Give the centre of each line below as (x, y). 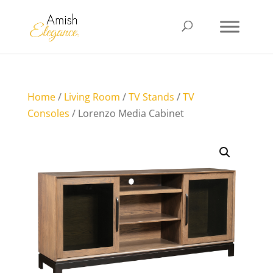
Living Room (92, 97)
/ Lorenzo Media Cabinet (126, 113)
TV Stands (151, 97)
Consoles (48, 113)
